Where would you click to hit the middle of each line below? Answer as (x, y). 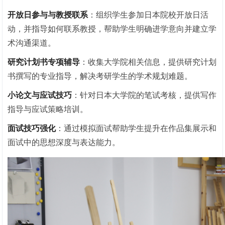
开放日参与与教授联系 (48, 15)
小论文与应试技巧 (40, 95)
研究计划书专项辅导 (44, 62)
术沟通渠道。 (32, 43)
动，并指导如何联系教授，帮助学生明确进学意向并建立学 (112, 29)
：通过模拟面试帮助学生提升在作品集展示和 (136, 128)
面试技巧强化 (32, 128)
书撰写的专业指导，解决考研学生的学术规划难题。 (100, 76)
